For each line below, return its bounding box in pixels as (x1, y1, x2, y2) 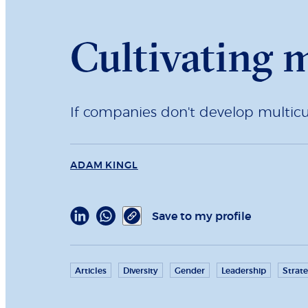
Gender (175, 266, 205, 275)
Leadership (221, 266, 266, 275)
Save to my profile (152, 210, 251, 222)
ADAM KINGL (70, 160, 138, 170)
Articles (75, 266, 107, 275)
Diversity (123, 266, 158, 275)
